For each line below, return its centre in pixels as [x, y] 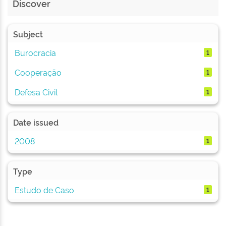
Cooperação [38, 72]
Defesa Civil [36, 92]
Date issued [36, 122]
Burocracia [35, 52]
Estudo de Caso [44, 189]
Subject [28, 34]
